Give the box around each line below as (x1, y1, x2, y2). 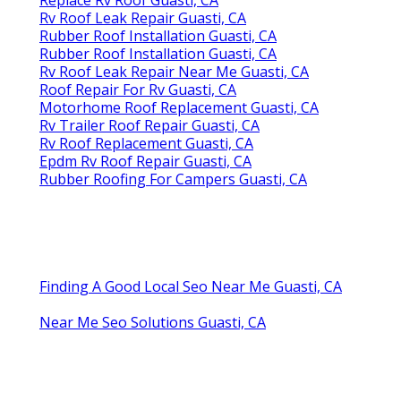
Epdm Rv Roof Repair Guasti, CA (39, 150, 252, 171)
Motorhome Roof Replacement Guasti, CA (39, 97, 319, 117)
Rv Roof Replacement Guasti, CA (39, 132, 253, 153)
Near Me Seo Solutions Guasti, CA (39, 311, 266, 332)
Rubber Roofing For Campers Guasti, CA (39, 168, 307, 189)
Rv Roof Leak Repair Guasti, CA (39, 7, 246, 28)
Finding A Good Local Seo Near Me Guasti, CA (39, 276, 342, 296)
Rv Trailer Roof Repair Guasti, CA (39, 115, 260, 135)
